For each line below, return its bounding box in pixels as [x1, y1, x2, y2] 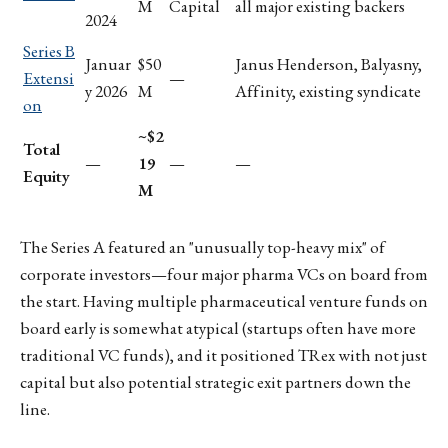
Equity [23, 165, 70, 188]
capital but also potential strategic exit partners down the [20, 371, 411, 394]
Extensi [23, 67, 74, 90]
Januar [85, 53, 131, 76]
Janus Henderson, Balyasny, [235, 53, 422, 76]
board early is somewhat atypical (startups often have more [20, 317, 416, 340]
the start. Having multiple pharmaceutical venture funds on [20, 290, 428, 313]
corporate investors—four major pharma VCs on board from [20, 263, 428, 286]
